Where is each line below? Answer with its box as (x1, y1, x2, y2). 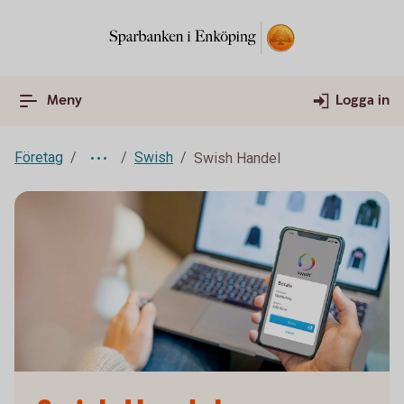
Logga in (335, 91, 390, 110)
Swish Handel (194, 150, 280, 167)
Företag (14, 149, 63, 166)
